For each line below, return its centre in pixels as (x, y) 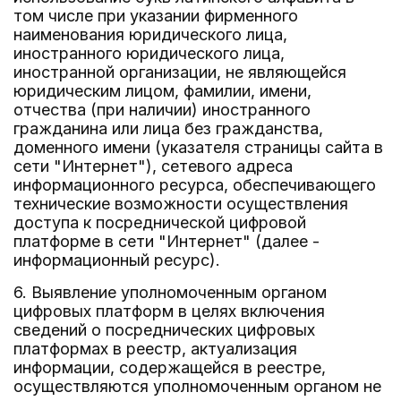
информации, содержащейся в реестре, (170, 367)
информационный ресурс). (117, 260)
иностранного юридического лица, (149, 53)
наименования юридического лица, (150, 34)
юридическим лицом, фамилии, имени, (162, 91)
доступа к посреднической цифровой (160, 222)
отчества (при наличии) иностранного (162, 110)
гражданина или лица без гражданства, (168, 128)
